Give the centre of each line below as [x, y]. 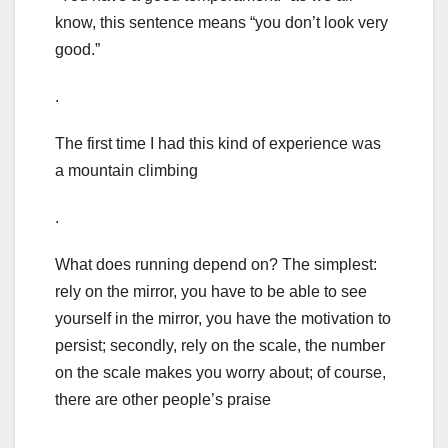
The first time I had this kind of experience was [218, 144]
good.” [77, 50]
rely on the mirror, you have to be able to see [211, 292]
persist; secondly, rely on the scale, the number [220, 346]
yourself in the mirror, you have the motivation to [223, 319]
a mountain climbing [126, 171]
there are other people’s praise [163, 400]
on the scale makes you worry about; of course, [220, 373]
